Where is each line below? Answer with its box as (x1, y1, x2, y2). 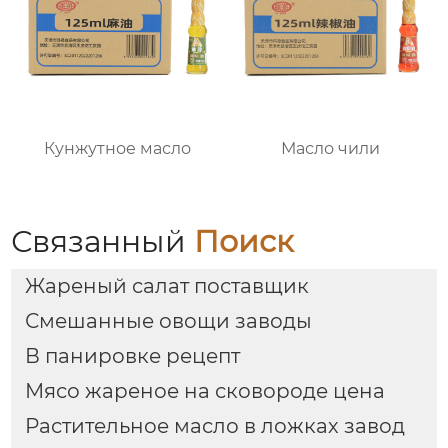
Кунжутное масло (44, 139, 192, 159)
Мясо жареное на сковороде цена (24, 379, 385, 404)
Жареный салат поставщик (24, 274, 309, 299)
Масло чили (280, 139, 380, 159)
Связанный (11, 223, 195, 261)
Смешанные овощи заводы (24, 309, 312, 334)
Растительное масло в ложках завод (24, 414, 405, 439)
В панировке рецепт (24, 344, 240, 369)
